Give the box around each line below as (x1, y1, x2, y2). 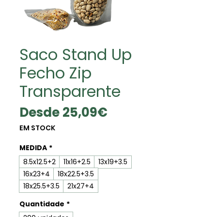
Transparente (19, 80, 121, 102)
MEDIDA (19, 142, 47, 153)
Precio (107, 103, 148, 121)
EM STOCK (19, 123, 55, 133)
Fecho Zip (19, 62, 92, 84)
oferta (107, 134, 148, 152)
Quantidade (19, 199, 64, 209)
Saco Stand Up (19, 43, 132, 65)
